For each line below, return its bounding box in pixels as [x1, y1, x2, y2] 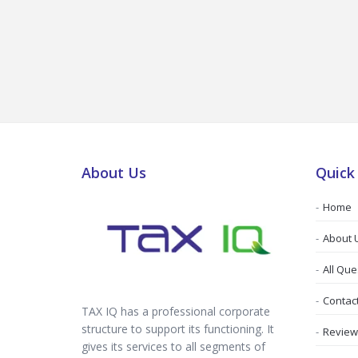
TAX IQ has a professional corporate [82, 304, 270, 320]
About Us [82, 163, 146, 182]
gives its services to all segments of [82, 339, 265, 355]
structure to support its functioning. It [82, 321, 274, 337]
